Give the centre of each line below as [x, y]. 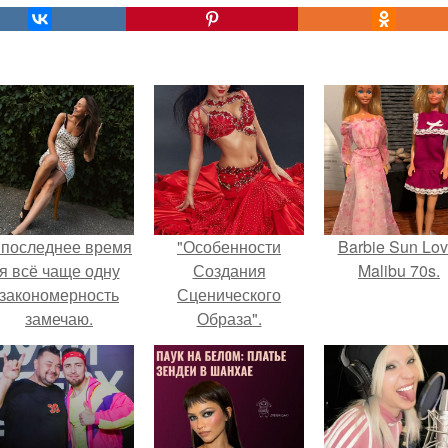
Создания [229, 270]
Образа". [229, 318]
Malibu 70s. [399, 270]
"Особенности [229, 246]
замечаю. [59, 318]
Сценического [229, 294]
